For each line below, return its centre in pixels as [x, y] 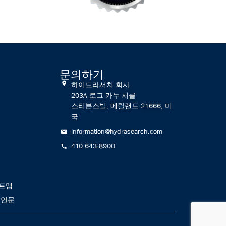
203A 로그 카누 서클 [103, 95]
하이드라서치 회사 [100, 85]
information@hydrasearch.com [117, 131]
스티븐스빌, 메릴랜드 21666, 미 [121, 106]
